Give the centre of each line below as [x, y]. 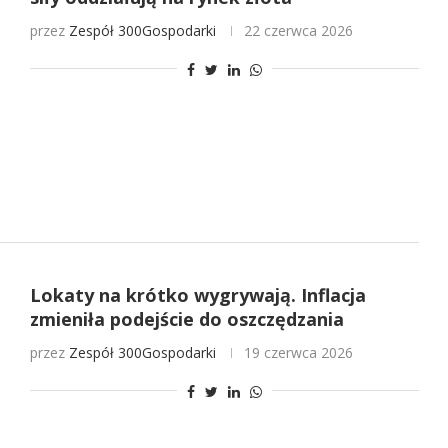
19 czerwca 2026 [298, 352]
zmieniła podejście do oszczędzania [186, 318]
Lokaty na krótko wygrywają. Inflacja [197, 294]
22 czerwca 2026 [298, 31]
